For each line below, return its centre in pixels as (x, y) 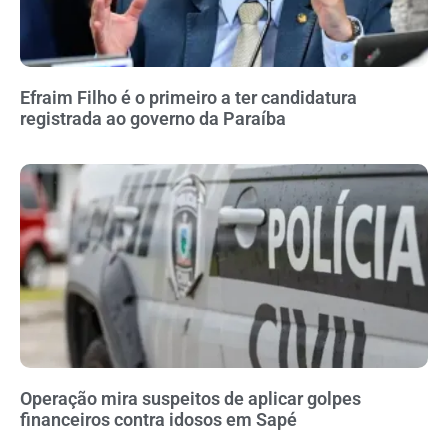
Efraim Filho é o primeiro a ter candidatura (188, 98)
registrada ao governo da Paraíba (153, 119)
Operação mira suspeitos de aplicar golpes (190, 399)
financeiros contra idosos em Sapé (158, 420)
